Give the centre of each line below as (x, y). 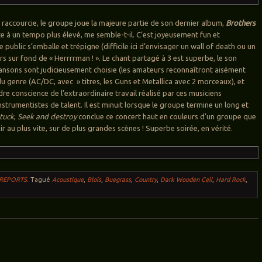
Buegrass (118, 180)
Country (146, 180)
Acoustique (68, 180)
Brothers (241, 23)
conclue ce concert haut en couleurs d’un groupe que (167, 117)
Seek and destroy (47, 117)
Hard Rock (231, 180)
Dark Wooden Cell (187, 180)
